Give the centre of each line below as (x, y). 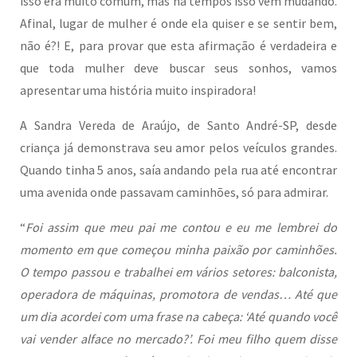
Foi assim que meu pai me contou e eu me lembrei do (181, 227)
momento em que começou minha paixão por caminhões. (178, 249)
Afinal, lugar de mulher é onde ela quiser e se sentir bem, (178, 23)
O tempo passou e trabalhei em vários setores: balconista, (178, 272)
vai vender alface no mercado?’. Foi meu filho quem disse (178, 339)
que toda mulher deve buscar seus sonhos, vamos (178, 68)
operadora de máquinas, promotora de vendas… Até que (178, 294)
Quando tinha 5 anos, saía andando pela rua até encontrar (178, 170)
